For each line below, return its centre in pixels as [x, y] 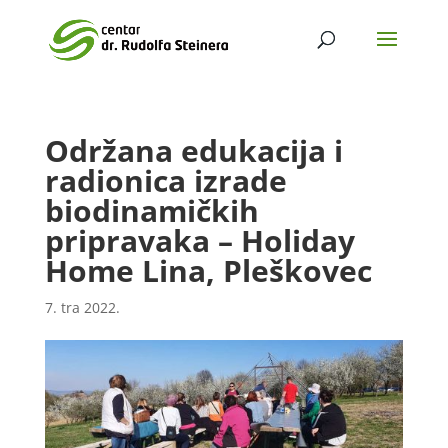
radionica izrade [165, 180]
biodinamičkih [151, 210]
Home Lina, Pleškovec [208, 270]
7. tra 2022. [82, 307]
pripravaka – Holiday [199, 240]
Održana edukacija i [193, 150]
